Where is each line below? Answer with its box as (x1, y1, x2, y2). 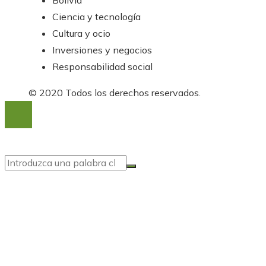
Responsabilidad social (52, 61, 153, 73)
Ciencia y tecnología (52, 11, 141, 23)
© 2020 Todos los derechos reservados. (28, 87, 201, 99)
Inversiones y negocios (52, 44, 152, 56)
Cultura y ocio (52, 27, 110, 40)
